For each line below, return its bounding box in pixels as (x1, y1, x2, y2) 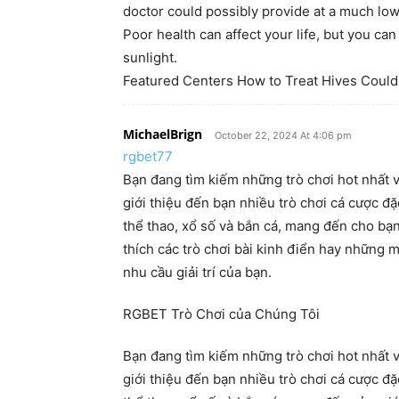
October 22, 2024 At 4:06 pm (215, 128, 352, 142)
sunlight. (123, 48, 177, 66)
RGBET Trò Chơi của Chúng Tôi (123, 305, 320, 322)
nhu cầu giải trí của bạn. (123, 263, 272, 281)
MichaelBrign (123, 125, 202, 142)
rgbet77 (123, 147, 173, 165)
